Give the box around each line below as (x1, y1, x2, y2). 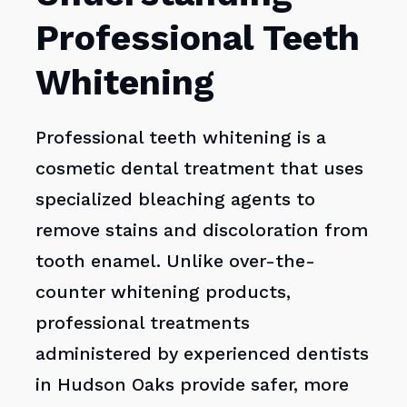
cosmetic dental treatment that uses (35, 158, 364, 180)
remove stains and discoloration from (35, 220, 369, 242)
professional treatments (35, 313, 251, 334)
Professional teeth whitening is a (35, 127, 327, 149)
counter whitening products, (35, 282, 292, 303)
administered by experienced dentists (35, 343, 370, 365)
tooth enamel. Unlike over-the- (35, 251, 316, 273)
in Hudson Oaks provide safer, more (35, 374, 350, 396)
